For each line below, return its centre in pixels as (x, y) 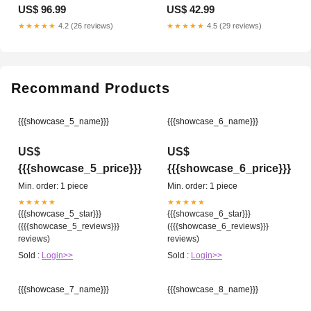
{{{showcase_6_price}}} (229, 169)
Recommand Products (91, 89)
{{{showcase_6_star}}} (209, 214)
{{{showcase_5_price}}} (80, 169)
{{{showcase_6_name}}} (213, 122)
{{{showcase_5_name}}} (64, 122)
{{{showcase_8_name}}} (213, 290)
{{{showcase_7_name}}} (64, 290)
